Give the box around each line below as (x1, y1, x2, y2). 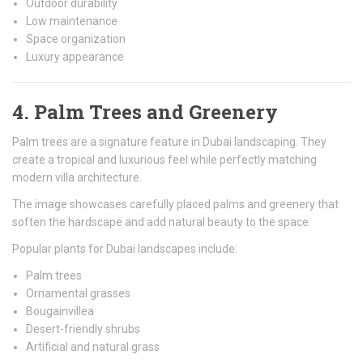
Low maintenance (26, 15, 117, 28)
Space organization (26, 32, 126, 45)
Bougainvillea (26, 305, 94, 318)
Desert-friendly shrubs (26, 322, 140, 335)
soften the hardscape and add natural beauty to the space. (12, 216, 311, 228)
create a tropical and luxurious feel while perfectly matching (12, 153, 317, 166)
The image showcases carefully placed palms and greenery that (12, 198, 339, 211)
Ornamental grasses (26, 287, 130, 300)
